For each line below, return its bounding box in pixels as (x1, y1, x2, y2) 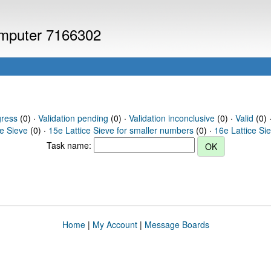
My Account (92, 218, 137, 230)
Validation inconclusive (128, 112, 215, 124)
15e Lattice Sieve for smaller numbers (48, 124, 194, 136)
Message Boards (144, 218, 209, 230)
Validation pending (38, 112, 108, 124)
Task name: (46, 139, 94, 151)
